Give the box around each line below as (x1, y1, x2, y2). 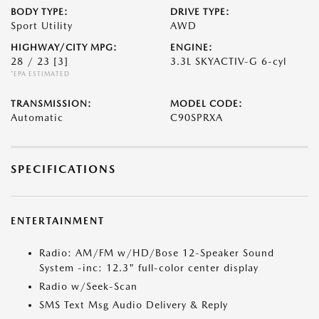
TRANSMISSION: (11, 98, 92, 109)
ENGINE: (170, 42, 213, 53)
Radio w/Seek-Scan (39, 281, 137, 292)
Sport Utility (11, 20, 73, 31)
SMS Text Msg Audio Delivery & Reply (39, 299, 228, 310)
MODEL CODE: (170, 98, 243, 109)
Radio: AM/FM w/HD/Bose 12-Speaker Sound (39, 247, 274, 258)
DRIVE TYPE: (170, 6, 230, 17)
